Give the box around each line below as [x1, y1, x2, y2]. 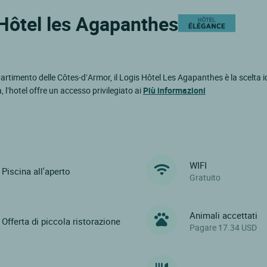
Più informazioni [143, 84, 206, 96]
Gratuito [190, 172, 221, 184]
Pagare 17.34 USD [190, 222, 257, 234]
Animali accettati [190, 209, 258, 222]
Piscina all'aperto [1, 165, 70, 178]
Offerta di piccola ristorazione [1, 215, 120, 228]
